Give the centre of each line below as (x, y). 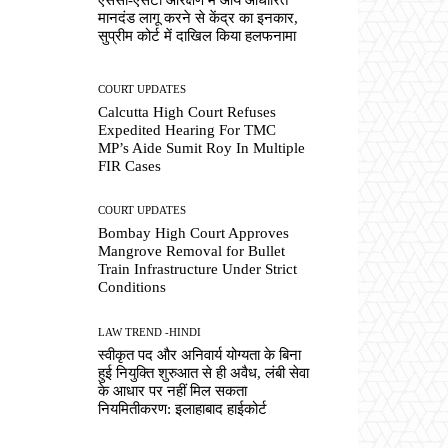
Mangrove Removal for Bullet (192, 251)
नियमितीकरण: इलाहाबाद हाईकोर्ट (183, 408)
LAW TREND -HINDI (150, 331)
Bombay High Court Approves (194, 233)
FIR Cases (130, 166)
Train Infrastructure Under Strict (198, 269)
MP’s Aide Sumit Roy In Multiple (202, 148)
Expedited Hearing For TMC (187, 130)
